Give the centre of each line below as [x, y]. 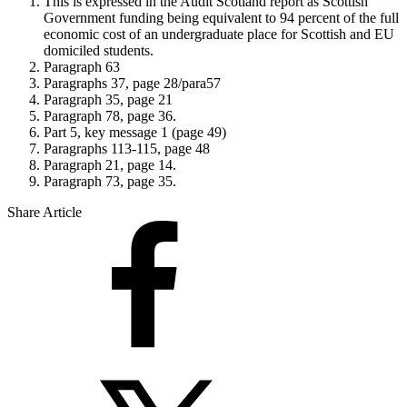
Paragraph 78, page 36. [110, 115]
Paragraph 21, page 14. [110, 164]
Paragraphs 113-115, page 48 [127, 148]
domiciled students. [99, 50]
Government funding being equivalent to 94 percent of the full [221, 17]
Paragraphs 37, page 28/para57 [132, 83]
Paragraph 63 [82, 66]
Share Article [45, 212]
